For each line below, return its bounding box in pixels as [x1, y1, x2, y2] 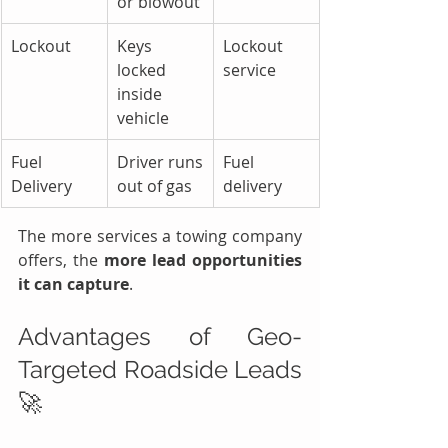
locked [117, 58, 166, 81]
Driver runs [117, 150, 203, 173]
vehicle [117, 106, 169, 129]
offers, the [18, 248, 104, 271]
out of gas [117, 174, 192, 197]
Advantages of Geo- [18, 321, 302, 351]
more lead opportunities [104, 248, 302, 271]
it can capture [18, 272, 129, 295]
